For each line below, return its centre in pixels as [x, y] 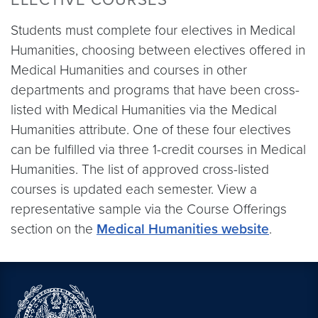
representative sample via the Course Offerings [149, 209]
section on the [54, 229]
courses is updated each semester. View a [134, 189]
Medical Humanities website [183, 229]
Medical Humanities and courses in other [129, 70]
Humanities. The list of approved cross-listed [140, 169]
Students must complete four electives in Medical [153, 30]
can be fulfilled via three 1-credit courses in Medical [158, 149]
